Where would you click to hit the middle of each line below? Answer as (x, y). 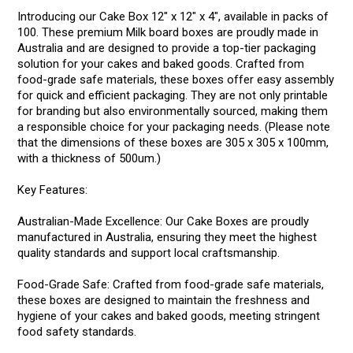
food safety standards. (77, 332)
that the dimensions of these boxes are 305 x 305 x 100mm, (173, 143)
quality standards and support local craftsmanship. (149, 253)
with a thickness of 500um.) (89, 158)
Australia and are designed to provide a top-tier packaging (167, 48)
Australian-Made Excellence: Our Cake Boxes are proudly (163, 221)
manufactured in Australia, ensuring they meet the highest (167, 237)
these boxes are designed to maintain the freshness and (164, 300)
